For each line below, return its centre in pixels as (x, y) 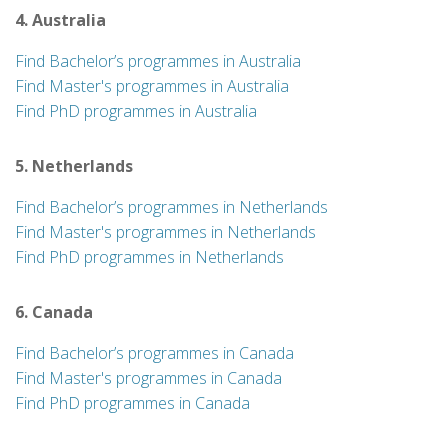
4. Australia (60, 20)
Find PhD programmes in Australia (136, 111)
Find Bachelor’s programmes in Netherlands (171, 207)
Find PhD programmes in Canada (132, 403)
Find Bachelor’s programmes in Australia (158, 61)
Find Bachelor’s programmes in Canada (154, 353)
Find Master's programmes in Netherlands (165, 232)
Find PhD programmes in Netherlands (149, 257)
